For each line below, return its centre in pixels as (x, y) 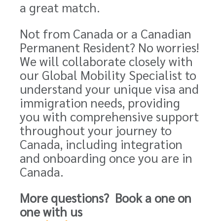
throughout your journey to (96, 130)
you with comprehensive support (109, 116)
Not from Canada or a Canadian (106, 33)
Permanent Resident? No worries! (109, 47)
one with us (51, 211)
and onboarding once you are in (106, 158)
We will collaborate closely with (106, 61)
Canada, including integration (101, 144)
